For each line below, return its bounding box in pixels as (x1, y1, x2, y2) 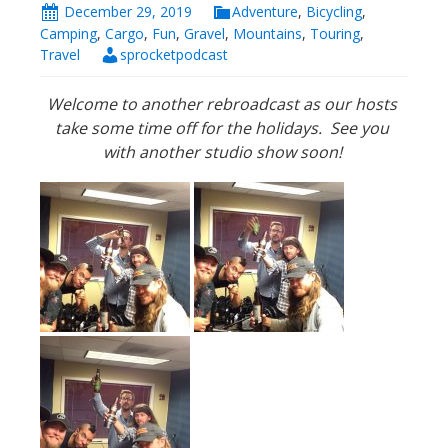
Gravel (184, 23, 225, 43)
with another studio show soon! (102, 141, 342, 164)
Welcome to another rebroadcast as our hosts (47, 93, 397, 116)
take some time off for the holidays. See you (55, 117, 389, 140)
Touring (310, 23, 360, 43)
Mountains (233, 23, 302, 43)
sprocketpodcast (120, 44, 228, 64)
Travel (40, 44, 80, 64)
